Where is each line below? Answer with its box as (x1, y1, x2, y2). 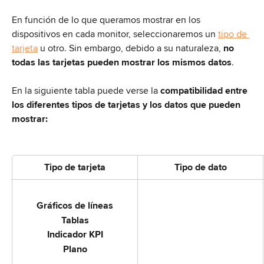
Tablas (61, 213, 89, 227)
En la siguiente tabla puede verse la (12, 84, 160, 98)
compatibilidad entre (160, 84, 250, 98)
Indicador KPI (47, 227, 103, 242)
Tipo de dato (174, 160, 227, 174)
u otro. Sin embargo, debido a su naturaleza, (38, 41, 223, 55)
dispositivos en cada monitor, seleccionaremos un (12, 27, 218, 41)
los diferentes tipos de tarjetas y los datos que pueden (12, 98, 243, 112)
